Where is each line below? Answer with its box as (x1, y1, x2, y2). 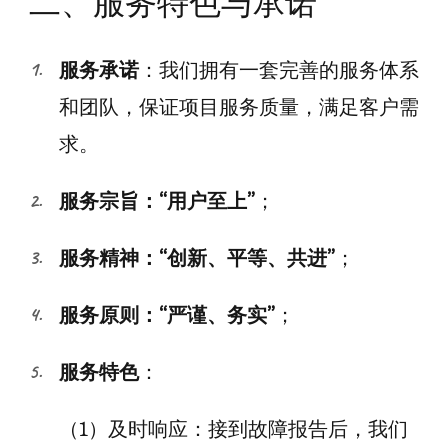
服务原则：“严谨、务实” (59, 301, 275, 328)
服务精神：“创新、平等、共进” (59, 244, 335, 271)
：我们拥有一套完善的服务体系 (139, 56, 419, 83)
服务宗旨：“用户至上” (59, 187, 255, 214)
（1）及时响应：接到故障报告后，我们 (59, 415, 408, 442)
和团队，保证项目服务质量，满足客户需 (59, 93, 419, 120)
